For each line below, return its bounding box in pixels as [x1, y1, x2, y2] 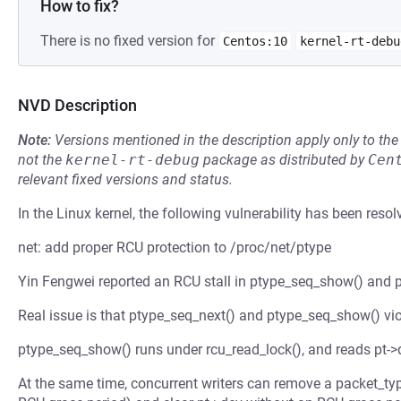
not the [18, 151, 65, 168]
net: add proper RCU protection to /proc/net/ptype [18, 239, 331, 256]
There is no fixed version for [40, 32, 218, 49]
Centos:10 [223, 34, 287, 48]
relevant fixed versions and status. [18, 171, 233, 188]
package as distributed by [200, 151, 368, 168]
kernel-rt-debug [65, 151, 200, 168]
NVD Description [18, 96, 137, 115]
